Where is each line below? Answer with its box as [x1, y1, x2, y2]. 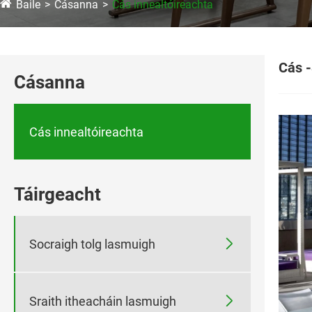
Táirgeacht [14, 184, 101, 205]
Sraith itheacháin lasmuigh [29, 293, 176, 309]
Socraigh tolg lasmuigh [29, 236, 155, 251]
